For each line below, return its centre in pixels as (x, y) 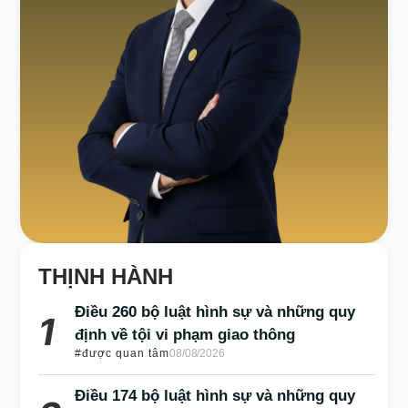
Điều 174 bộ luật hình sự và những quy (215, 395)
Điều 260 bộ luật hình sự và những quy (215, 311)
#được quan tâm (122, 353)
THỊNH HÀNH (106, 276)
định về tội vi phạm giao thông (185, 334)
